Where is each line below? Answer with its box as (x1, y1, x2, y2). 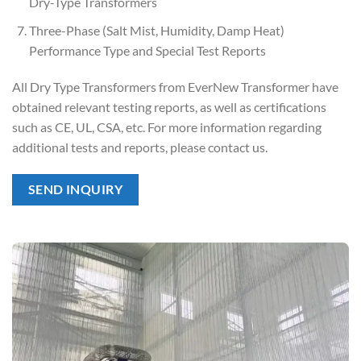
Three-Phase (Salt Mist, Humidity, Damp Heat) (28, 22, 284, 38)
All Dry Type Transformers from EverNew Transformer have (12, 79, 338, 95)
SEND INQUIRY (27, 182, 123, 197)
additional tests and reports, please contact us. (12, 139, 268, 156)
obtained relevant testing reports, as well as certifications (12, 99, 326, 115)
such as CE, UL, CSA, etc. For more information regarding (12, 119, 322, 135)
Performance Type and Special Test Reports (28, 42, 266, 58)
